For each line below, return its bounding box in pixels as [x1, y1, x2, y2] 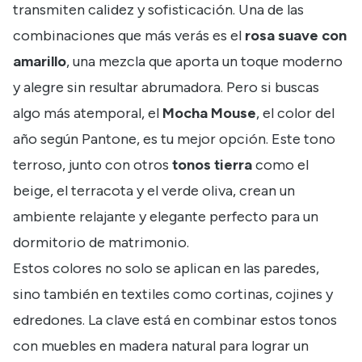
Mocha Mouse [162, 103, 256, 122]
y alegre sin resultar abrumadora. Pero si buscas [13, 78, 319, 96]
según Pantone [40, 129, 137, 148]
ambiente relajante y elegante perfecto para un [13, 207, 318, 225]
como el [252, 155, 309, 174]
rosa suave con [245, 26, 347, 44]
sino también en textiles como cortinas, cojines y [13, 284, 333, 303]
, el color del [256, 103, 335, 122]
